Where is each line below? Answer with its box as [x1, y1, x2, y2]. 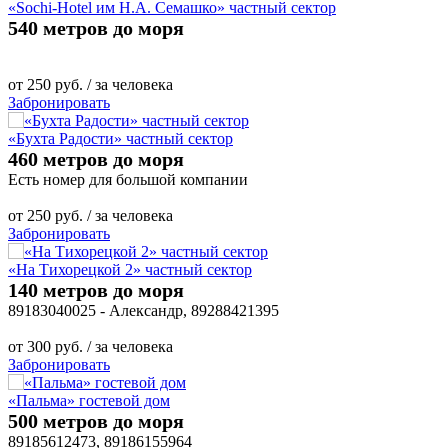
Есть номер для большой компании [8, 170, 248, 188]
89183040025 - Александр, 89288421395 [8, 301, 279, 319]
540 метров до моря [8, 16, 184, 39]
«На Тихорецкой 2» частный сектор [8, 260, 252, 278]
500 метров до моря [8, 409, 184, 432]
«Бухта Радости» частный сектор [8, 129, 233, 147]
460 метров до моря [8, 147, 184, 170]
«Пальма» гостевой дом [8, 391, 170, 409]
